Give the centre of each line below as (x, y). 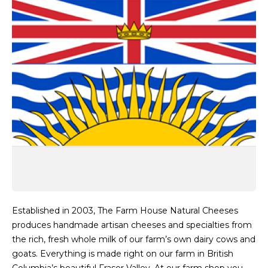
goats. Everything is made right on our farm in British (123, 254)
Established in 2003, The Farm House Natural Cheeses (125, 211)
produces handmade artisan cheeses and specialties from (132, 225)
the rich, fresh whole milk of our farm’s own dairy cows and (134, 239)
